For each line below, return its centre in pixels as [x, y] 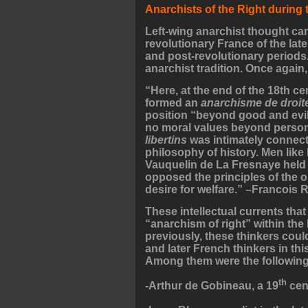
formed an [173, 102]
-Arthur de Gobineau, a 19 [212, 286]
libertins [166, 140]
